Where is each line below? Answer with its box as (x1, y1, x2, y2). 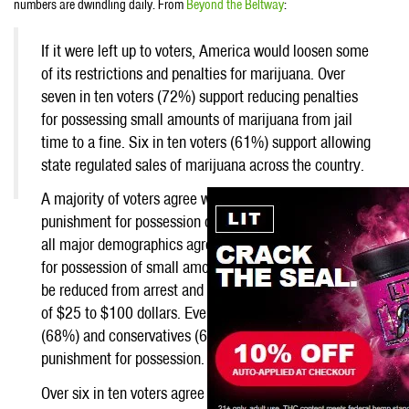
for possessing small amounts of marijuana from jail (41, 107, 352, 131)
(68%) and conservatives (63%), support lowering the (41, 324, 362, 347)
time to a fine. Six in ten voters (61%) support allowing (41, 130, 371, 153)
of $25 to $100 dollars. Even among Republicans (41, 301, 336, 324)
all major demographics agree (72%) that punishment (41, 233, 363, 256)
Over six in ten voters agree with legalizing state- (41, 381, 332, 404)
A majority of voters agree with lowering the (41, 187, 304, 210)
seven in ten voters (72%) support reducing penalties (41, 84, 358, 108)
